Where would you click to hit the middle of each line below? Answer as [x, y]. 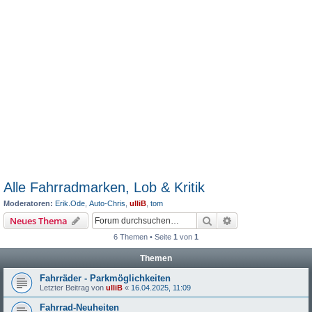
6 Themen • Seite [143, 236]
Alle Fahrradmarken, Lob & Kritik [104, 187]
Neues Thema [39, 220]
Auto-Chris [107, 203]
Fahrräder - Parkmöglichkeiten [105, 278]
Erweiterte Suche [269, 220]
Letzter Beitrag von [73, 287]
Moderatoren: [28, 203]
